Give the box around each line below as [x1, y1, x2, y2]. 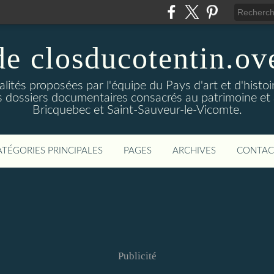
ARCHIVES [172, 146, 216, 155]
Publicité [117, 250, 157, 262]
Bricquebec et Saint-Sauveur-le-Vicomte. [32, 104, 242, 116]
